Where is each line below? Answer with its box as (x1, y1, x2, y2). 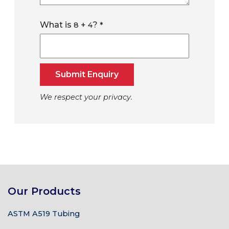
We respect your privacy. (40, 93, 132, 102)
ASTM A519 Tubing (8, 209, 80, 218)
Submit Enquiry (55, 70, 119, 79)
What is (40, 20, 74, 30)
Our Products (8, 185, 81, 197)
